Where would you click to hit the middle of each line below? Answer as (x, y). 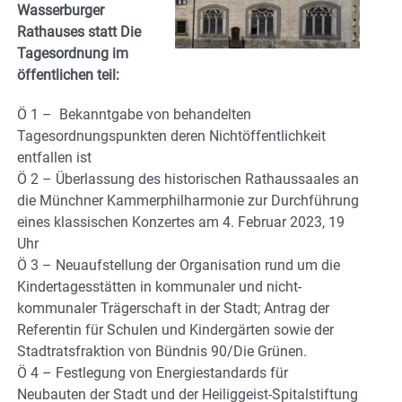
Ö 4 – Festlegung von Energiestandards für (153, 372)
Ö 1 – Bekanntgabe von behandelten (134, 114)
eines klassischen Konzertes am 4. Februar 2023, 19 (181, 222)
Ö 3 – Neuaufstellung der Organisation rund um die (179, 265)
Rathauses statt (69, 31)
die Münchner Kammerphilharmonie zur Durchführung (188, 200)
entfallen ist (54, 157)
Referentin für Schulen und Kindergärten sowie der (175, 329)
